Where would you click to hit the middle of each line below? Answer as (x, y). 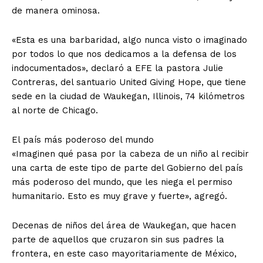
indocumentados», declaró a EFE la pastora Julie (117, 68)
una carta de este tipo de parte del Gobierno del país (127, 168)
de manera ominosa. (56, 10)
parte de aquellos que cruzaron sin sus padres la (118, 239)
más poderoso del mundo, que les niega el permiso (122, 182)
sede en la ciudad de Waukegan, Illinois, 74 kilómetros (128, 96)
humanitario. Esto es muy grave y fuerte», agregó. (119, 196)
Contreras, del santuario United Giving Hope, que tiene (129, 82)
